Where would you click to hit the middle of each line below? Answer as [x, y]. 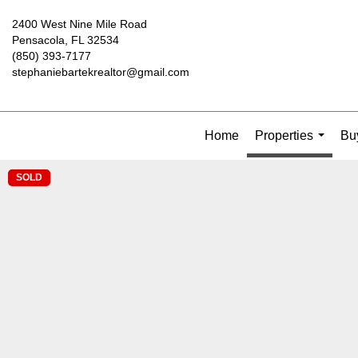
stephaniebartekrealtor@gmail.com [101, 72]
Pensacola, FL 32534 [66, 40]
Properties [284, 135]
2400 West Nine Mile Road [80, 24]
